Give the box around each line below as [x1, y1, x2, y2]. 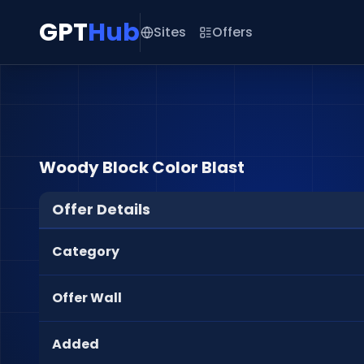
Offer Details [52, 199, 150, 219]
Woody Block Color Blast [39, 156, 245, 179]
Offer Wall [52, 288, 122, 307]
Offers [212, 22, 253, 41]
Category [52, 242, 119, 261]
